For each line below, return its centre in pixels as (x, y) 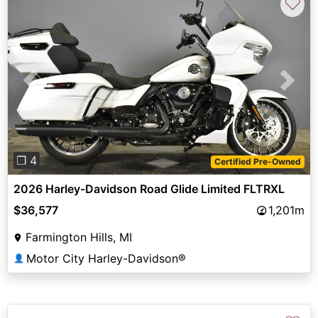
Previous (53, 88)
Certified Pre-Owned (258, 162)
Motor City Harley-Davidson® (106, 259)
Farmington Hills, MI (79, 237)
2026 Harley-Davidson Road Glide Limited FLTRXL (149, 189)
